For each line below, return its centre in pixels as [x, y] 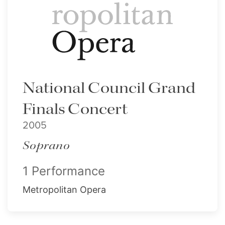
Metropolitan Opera [64, 189]
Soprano [46, 146]
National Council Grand [109, 88]
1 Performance [64, 171]
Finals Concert [75, 109]
